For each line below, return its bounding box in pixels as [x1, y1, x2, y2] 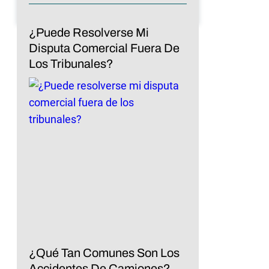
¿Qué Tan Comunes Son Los [29, 246, 180, 259]
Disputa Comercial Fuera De [29, 41, 180, 55]
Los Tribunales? [29, 56, 113, 70]
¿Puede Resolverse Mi [29, 25, 149, 39]
